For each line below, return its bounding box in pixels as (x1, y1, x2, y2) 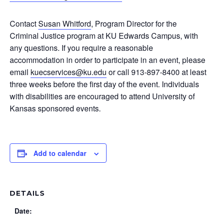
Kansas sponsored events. (10, 103, 101, 114)
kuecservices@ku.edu (31, 66, 107, 78)
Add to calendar (33, 148, 86, 158)
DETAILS (10, 189, 45, 198)
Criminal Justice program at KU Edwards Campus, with (10, 30, 198, 42)
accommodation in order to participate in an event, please (10, 54, 205, 66)
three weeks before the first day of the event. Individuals (10, 78, 199, 90)
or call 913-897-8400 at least (107, 66, 206, 78)
